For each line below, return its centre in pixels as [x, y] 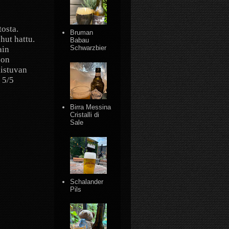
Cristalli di [85, 114]
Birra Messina [91, 107]
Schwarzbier [88, 48]
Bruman [82, 33]
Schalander [87, 181]
